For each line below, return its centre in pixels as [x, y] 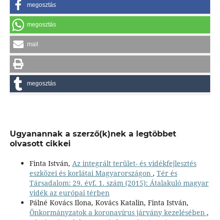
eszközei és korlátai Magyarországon [91, 173]
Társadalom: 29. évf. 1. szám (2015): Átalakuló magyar [119, 183]
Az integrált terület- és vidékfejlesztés [134, 164]
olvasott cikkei [40, 144]
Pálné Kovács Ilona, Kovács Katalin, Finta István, [109, 203]
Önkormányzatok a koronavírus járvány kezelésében [118, 213]
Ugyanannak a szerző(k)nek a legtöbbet [93, 134]
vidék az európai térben [69, 193]
